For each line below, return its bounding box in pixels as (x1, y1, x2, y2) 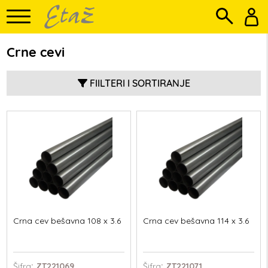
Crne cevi (7, 44, 65, 60)
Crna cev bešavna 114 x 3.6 (142, 215, 249, 226)
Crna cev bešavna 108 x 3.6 (13, 215, 121, 226)
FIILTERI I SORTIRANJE (89, 77, 190, 89)
